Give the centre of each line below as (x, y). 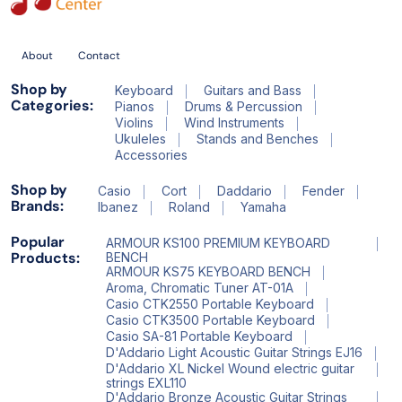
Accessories (151, 154)
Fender (324, 190)
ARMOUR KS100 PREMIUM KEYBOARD (218, 242)
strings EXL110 (146, 382)
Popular (38, 241)
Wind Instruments (234, 122)
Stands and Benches (257, 138)
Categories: (52, 105)
